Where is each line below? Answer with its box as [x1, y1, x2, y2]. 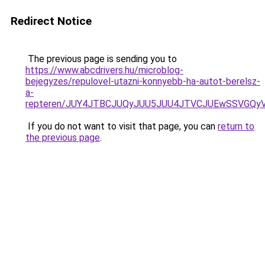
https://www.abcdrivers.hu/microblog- [25, 64, 183, 76]
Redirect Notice [11, 14, 92, 28]
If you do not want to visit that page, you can [25, 121, 218, 132]
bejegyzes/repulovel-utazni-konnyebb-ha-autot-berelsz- [25, 76, 260, 87]
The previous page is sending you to [25, 53, 177, 64]
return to [218, 121, 254, 132]
